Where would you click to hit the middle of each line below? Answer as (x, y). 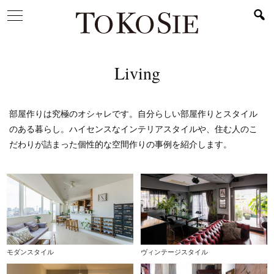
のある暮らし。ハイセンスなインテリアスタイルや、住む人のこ (133, 129)
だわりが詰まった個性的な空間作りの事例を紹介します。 (120, 144)
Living (137, 73)
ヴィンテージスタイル (175, 252)
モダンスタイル (30, 252)
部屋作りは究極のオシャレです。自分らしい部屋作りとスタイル (133, 114)
